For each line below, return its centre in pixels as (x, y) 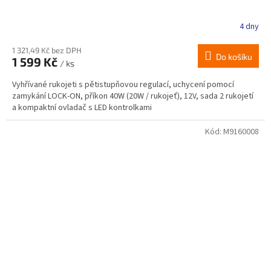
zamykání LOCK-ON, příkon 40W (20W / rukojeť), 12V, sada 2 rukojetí (133, 96)
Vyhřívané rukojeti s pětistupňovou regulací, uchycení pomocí (123, 85)
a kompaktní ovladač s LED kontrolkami (82, 108)
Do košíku (234, 57)
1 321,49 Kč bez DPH (47, 51)
